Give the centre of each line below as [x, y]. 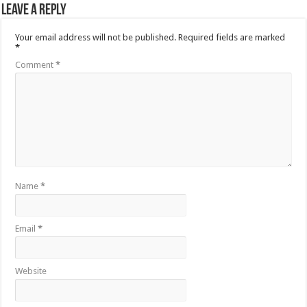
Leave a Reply [34, 11]
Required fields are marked [232, 38]
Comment [36, 65]
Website [31, 271]
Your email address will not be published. [96, 38]
